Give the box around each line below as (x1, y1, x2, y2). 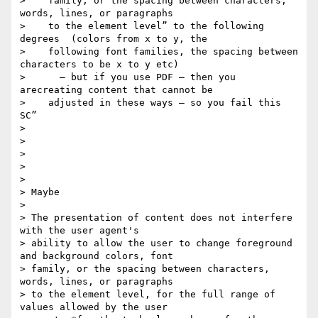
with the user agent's (20, 225, 139, 236)
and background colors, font (20, 251, 173, 262)
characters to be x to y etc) (20, 59, 179, 70)
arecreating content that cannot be (20, 84, 213, 96)
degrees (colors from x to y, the (20, 33, 207, 45)
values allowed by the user (20, 302, 168, 313)
